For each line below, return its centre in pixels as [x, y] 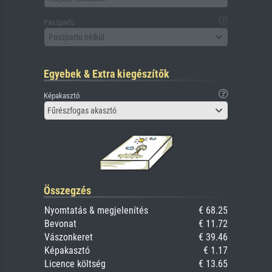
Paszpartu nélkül [76, 37]
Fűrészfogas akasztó [82, 111]
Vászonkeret [69, 237]
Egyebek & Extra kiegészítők [107, 74]
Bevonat [60, 224]
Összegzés [67, 191]
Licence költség [75, 264]
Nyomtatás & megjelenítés [96, 211]
